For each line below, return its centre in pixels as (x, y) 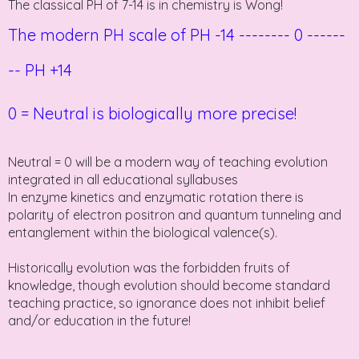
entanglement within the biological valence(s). (143, 232)
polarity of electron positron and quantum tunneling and (175, 214)
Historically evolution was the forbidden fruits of (149, 267)
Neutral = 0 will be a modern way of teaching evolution (168, 161)
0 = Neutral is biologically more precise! (152, 113)
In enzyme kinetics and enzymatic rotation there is (156, 197)
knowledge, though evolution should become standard (169, 285)
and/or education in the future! (99, 320)
